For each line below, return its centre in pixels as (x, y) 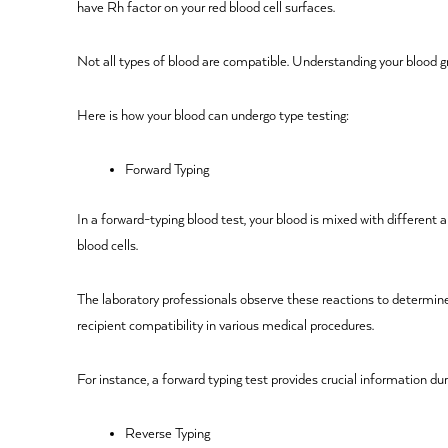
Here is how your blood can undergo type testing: (213, 116)
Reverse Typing (168, 434)
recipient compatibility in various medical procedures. (226, 326)
